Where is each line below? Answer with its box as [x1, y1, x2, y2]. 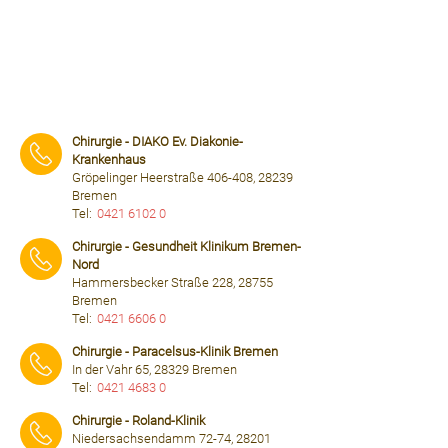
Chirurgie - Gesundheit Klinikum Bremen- [72, 239, 301, 254]
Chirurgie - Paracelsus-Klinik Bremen [72, 344, 278, 359]
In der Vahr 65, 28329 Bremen [72, 362, 237, 377]
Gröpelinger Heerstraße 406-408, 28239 [72, 170, 293, 185]
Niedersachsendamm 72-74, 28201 [72, 431, 271, 446]
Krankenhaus [72, 152, 146, 167]
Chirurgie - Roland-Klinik [72, 413, 205, 428]
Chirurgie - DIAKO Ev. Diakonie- [72, 134, 243, 149]
